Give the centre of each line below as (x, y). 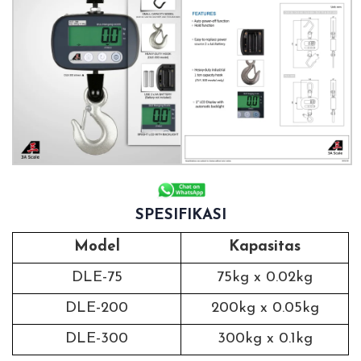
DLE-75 (97, 278)
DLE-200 (97, 309)
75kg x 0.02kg (265, 278)
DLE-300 (97, 339)
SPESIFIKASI (180, 216)
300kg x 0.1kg (265, 339)
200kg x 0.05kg (265, 309)
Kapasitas (265, 247)
